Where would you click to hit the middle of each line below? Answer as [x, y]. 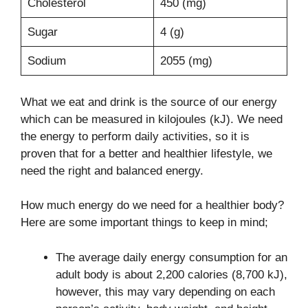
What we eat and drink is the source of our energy [149, 102]
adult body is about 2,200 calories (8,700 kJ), [172, 274]
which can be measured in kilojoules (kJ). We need [152, 119]
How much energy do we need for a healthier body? [152, 205]
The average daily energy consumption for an [172, 257]
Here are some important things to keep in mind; [144, 222]
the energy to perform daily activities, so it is [135, 136]
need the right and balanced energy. [112, 170]
